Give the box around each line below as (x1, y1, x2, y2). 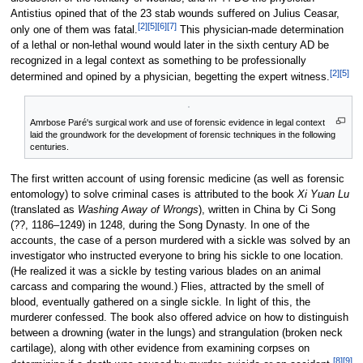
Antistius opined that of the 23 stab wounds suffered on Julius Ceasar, (10, 7, 340, 19)
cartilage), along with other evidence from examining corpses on (10, 343, 310, 355)
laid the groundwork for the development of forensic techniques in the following (30, 129, 336, 139)
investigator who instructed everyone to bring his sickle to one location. (10, 250, 344, 263)
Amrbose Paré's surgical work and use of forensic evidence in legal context (30, 117, 326, 127)
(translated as (10, 204, 78, 216)
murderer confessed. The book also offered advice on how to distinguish (10, 312, 348, 324)
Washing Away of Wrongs (77, 204, 199, 216)
